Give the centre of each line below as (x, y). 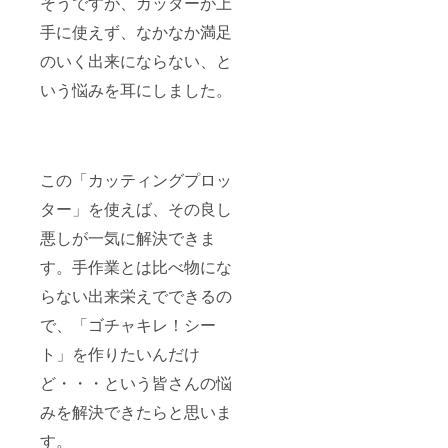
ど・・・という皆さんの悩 (136, 383)
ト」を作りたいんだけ (120, 354)
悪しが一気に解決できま (128, 238)
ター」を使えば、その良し (136, 209)
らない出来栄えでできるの (136, 296)
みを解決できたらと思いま (136, 412)
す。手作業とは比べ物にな (136, 267)
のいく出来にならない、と (136, 61)
